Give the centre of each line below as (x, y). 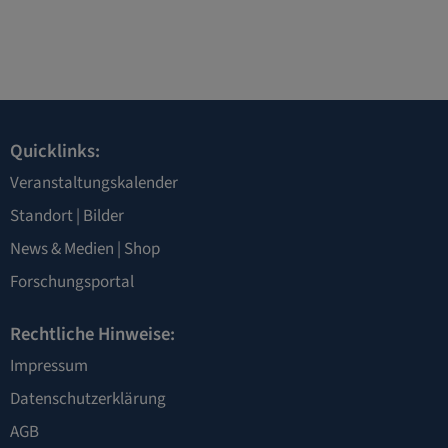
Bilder (103, 216)
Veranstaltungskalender (94, 183)
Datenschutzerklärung (88, 399)
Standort (41, 216)
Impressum (49, 366)
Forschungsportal (72, 282)
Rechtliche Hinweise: (92, 334)
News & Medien (62, 249)
